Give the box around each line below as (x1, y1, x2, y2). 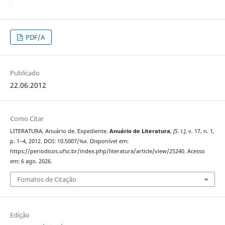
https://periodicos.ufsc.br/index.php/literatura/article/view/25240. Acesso (10, 148, 205, 155)
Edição (10, 210, 30, 219)
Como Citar (10, 114, 44, 124)
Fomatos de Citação (17, 174, 76, 184)
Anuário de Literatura (109, 128, 170, 135)
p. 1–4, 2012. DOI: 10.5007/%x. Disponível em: (10, 138, 129, 145)
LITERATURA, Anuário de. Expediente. (10, 128, 109, 135)
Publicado (10, 68, 40, 78)
